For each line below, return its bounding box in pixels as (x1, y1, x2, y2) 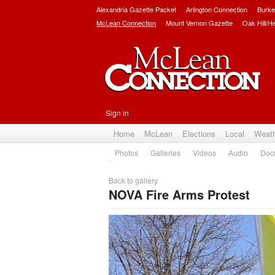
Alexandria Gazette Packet (96, 4, 176, 14)
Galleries (150, 147, 180, 158)
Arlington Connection (186, 4, 247, 14)
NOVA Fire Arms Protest (109, 185, 250, 203)
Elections (182, 128, 215, 139)
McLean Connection (96, 18, 156, 28)
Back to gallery (109, 175, 158, 185)
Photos (115, 147, 138, 158)
